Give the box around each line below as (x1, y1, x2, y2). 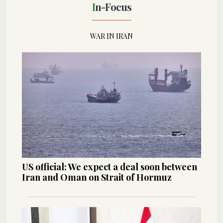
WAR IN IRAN (90, 31, 133, 41)
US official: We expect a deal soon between (22, 160, 197, 173)
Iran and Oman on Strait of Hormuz (22, 171, 172, 183)
